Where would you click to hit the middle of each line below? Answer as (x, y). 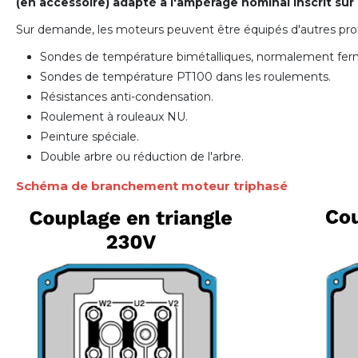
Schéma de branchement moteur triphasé (152, 185)
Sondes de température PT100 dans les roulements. (185, 76)
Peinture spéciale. (89, 136)
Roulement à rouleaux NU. (114, 116)
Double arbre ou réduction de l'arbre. (142, 156)
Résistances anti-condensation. (127, 96)
